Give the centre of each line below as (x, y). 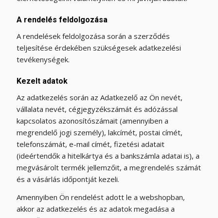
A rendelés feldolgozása (62, 20)
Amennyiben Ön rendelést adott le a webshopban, (100, 197)
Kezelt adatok (42, 81)
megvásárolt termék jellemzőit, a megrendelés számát (109, 167)
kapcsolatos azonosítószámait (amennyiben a (92, 120)
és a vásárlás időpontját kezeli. (68, 179)
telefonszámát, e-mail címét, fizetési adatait (90, 144)
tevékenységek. (43, 59)
